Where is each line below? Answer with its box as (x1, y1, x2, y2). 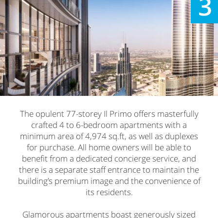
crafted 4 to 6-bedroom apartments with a (31, 119, 187, 130)
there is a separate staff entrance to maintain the (19, 163, 199, 175)
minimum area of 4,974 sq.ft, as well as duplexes (20, 130, 198, 142)
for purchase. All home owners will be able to (27, 141, 191, 153)
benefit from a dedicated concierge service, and (22, 152, 196, 164)
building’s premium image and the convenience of (18, 175, 200, 186)
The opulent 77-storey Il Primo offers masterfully (19, 108, 199, 119)
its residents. (85, 186, 133, 198)
